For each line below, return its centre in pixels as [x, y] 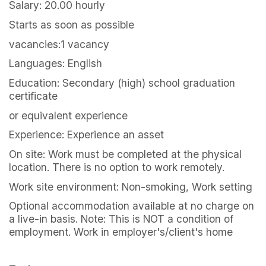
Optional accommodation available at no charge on [132, 206]
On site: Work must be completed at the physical [125, 154]
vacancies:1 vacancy [59, 44]
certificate [33, 96]
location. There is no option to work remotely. [117, 167]
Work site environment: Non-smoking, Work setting [131, 186]
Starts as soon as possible [72, 25]
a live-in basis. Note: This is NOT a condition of [121, 219]
